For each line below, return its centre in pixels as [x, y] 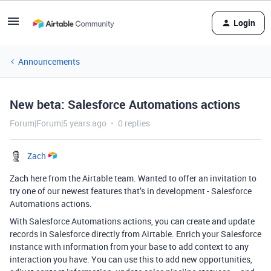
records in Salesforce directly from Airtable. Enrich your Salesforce [135, 234]
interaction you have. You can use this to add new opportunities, [131, 259]
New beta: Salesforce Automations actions [125, 104]
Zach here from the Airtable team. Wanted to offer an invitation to [133, 178]
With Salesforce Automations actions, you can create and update [132, 221]
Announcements [49, 61]
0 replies [134, 123]
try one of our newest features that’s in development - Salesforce [131, 191]
